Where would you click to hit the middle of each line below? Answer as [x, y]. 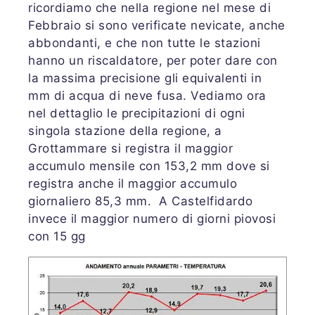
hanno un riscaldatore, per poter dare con [153, 61]
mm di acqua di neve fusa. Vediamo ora [147, 96]
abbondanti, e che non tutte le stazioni [144, 43]
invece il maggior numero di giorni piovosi [152, 219]
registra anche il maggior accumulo [133, 184]
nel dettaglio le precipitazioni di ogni [137, 114]
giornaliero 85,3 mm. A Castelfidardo [141, 201]
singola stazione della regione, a [125, 131]
